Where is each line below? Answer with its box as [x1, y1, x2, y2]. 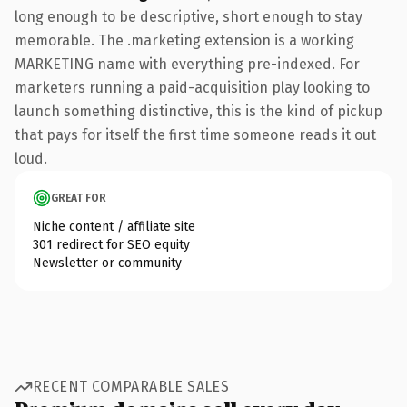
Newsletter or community [33, 254, 182, 271]
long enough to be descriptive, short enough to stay [15, 7, 362, 25]
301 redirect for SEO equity [33, 236, 190, 253]
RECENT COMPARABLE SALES [33, 378, 230, 395]
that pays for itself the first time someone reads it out [15, 125, 376, 144]
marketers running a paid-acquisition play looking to [15, 78, 370, 96]
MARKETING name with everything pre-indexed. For [15, 55, 360, 73]
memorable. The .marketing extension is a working [15, 31, 354, 49]
